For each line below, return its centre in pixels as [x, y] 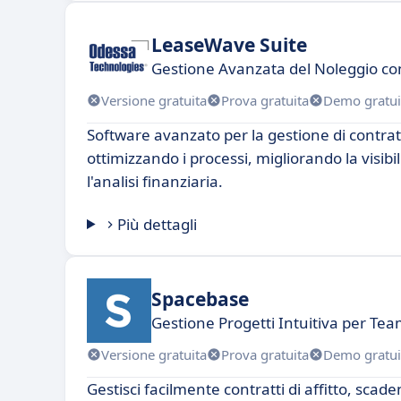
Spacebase [200, 299]
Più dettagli [158, 224]
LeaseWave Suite [229, 44]
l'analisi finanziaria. [155, 181]
